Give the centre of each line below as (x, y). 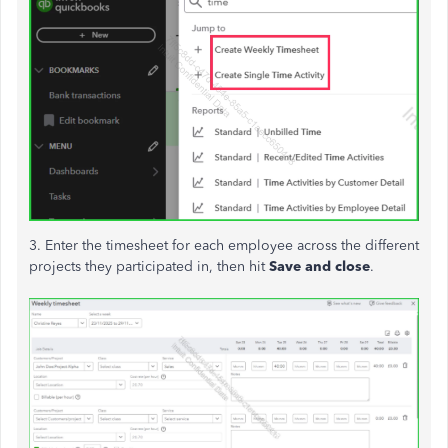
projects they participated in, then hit (149, 267)
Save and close (319, 267)
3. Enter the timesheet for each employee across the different (224, 246)
